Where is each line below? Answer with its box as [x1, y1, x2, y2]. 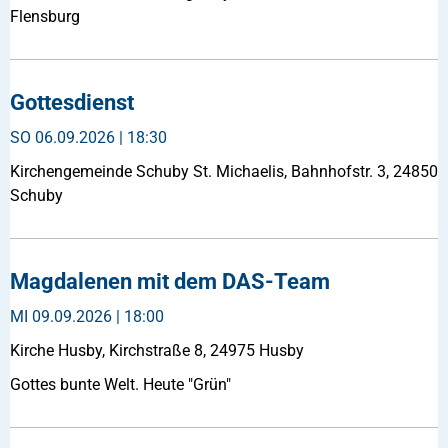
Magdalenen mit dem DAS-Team [10, 268, 330, 294]
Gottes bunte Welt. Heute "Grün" [10, 374, 231, 394]
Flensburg [10, 6, 80, 26]
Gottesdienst [10, 89, 134, 115]
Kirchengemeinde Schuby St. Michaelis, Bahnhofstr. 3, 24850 [10, 161, 438, 181]
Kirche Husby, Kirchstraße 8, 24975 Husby [10, 340, 304, 360]
